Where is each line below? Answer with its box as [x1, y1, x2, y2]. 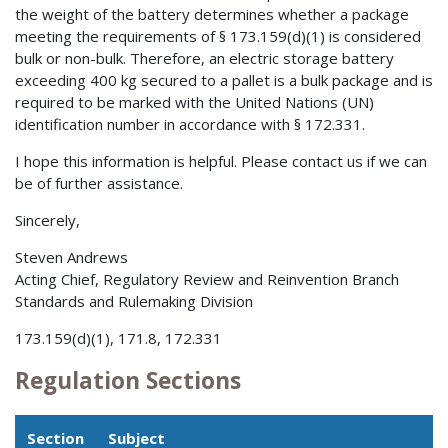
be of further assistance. [15, 173, 183, 194]
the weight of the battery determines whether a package [15, 4, 409, 25]
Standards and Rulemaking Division [15, 291, 253, 312]
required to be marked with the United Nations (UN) [15, 92, 374, 113]
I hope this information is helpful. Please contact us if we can [15, 151, 427, 172]
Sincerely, [15, 210, 80, 231]
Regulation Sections [15, 365, 241, 397]
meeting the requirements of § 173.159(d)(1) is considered [15, 26, 421, 47]
